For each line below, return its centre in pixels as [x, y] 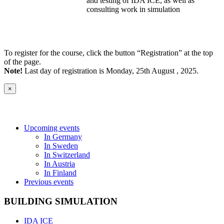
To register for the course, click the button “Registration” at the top [108, 52]
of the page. [22, 61]
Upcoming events [52, 128]
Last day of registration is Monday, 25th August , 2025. [111, 70]
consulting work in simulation [133, 9]
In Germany [63, 137]
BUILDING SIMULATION [61, 201]
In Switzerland [67, 155]
